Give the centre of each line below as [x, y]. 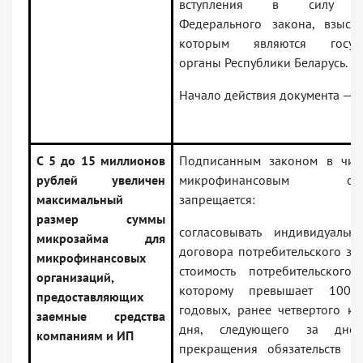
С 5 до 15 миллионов [101, 161]
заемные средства [101, 316]
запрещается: [217, 200]
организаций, [75, 278]
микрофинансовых [91, 258]
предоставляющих [90, 297]
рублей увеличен [101, 180]
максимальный [80, 200]
